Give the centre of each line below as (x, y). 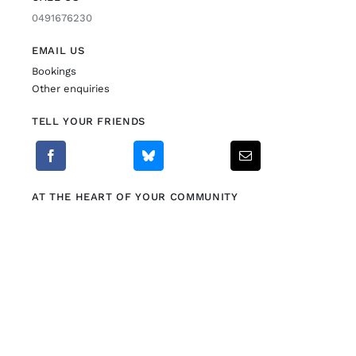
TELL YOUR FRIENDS (89, 121)
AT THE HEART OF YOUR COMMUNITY (135, 196)
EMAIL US (58, 50)
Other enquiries (70, 88)
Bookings (54, 71)
